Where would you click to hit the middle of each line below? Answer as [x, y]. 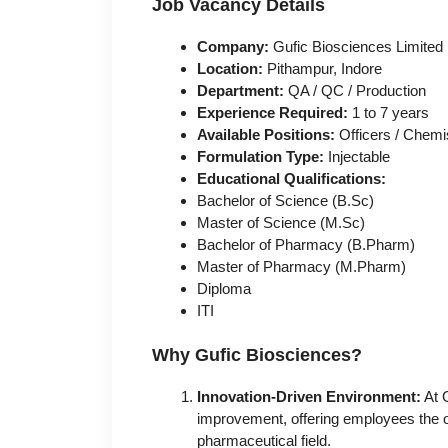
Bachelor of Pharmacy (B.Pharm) [306, 245]
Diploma [224, 289]
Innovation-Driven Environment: [309, 396]
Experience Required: [272, 113]
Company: [233, 47]
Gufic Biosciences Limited [356, 47]
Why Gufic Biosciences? [257, 354]
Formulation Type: [260, 157]
